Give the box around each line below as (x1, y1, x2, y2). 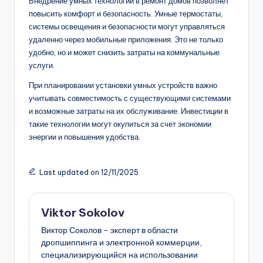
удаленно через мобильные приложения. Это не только (29, 35, 223, 45)
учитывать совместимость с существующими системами (29, 93, 231, 103)
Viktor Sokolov (41, 205, 124, 220)
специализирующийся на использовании (41, 249, 198, 260)
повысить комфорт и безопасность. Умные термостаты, (29, 9, 222, 19)
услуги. (29, 60, 55, 70)
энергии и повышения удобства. (29, 132, 140, 142)
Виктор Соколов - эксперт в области (41, 224, 178, 235)
